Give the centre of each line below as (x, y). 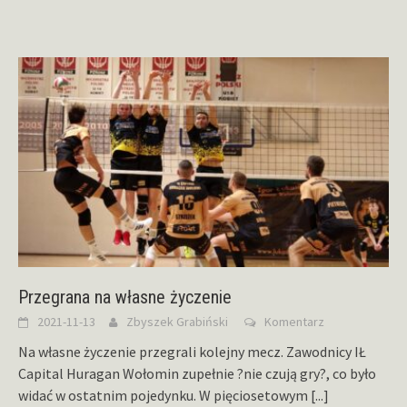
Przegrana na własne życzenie (125, 298)
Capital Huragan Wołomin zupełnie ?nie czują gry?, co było (197, 374)
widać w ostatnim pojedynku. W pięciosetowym (164, 396)
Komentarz (294, 322)
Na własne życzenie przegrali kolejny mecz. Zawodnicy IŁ (192, 352)
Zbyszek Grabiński (177, 322)
